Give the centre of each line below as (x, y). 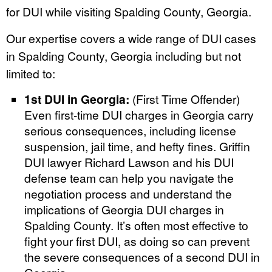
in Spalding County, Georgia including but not (124, 55)
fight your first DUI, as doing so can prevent (137, 240)
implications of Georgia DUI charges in (124, 209)
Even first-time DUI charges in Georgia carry (139, 114)
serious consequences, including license (130, 130)
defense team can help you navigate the (129, 177)
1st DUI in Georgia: (77, 99)
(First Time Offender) (185, 98)
